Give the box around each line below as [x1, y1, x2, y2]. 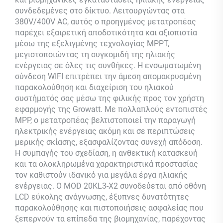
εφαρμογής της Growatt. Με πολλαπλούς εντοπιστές [15, 104, 208, 114]
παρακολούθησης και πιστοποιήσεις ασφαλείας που [15, 203, 204, 213]
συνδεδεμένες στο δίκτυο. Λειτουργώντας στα [15, 5, 185, 15]
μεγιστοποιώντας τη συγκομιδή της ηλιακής [15, 49, 175, 59]
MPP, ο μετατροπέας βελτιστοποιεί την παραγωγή [15, 115, 196, 125]
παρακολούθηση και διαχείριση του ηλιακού [15, 82, 174, 92]
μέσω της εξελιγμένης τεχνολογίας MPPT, [15, 38, 169, 48]
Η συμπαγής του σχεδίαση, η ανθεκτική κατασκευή [15, 148, 198, 158]
